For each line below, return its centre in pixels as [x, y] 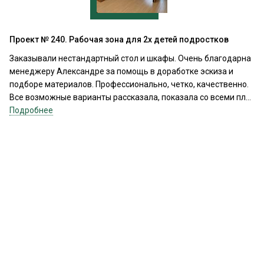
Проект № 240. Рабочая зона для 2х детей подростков [119, 39]
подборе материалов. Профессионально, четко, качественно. [129, 84]
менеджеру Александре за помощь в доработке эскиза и [121, 71]
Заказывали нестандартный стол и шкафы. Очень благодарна [130, 58]
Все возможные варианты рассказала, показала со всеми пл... [130, 97]
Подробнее [31, 110]
